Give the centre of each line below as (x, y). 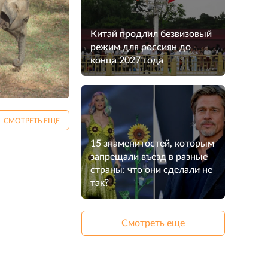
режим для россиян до (141, 47)
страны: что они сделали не (151, 170)
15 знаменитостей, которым (152, 144)
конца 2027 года (127, 60)
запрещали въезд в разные (149, 157)
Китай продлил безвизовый (151, 34)
